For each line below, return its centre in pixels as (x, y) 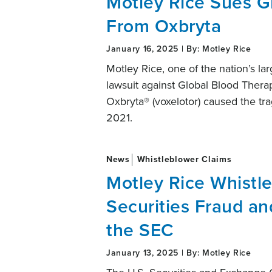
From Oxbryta (164, 26)
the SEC (140, 230)
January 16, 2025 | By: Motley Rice (179, 49)
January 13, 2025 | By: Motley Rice (179, 253)
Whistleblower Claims (183, 159)
